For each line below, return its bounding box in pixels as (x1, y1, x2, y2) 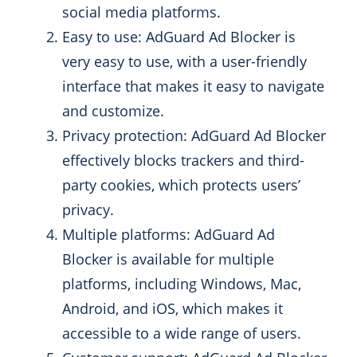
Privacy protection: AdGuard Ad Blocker (62, 126, 326, 146)
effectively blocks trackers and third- (62, 151, 304, 171)
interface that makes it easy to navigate (62, 76, 324, 96)
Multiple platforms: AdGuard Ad (62, 225, 275, 245)
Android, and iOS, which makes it (62, 299, 283, 319)
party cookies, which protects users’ (62, 175, 300, 195)
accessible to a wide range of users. (62, 324, 301, 343)
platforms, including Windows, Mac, (62, 274, 301, 294)
